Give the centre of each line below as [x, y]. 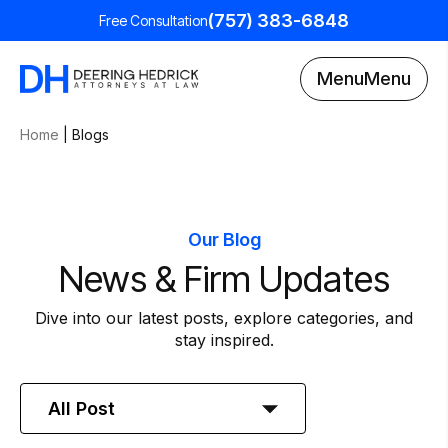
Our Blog [224, 239]
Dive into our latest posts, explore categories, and [224, 318]
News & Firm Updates [224, 279]
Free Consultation [153, 20]
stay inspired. [224, 340]
